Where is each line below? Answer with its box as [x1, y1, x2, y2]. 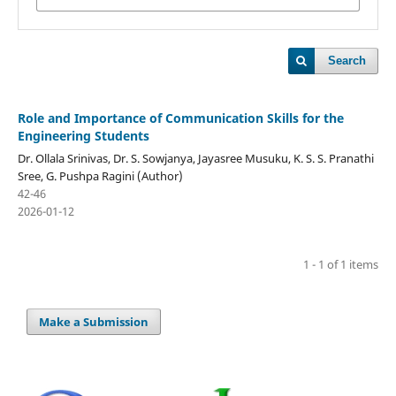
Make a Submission [39, 313, 149, 330]
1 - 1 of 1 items [303, 255, 379, 272]
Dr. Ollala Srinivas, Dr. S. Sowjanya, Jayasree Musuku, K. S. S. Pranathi [17, 149, 374, 166]
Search [328, 54, 367, 67]
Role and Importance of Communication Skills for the [17, 109, 344, 126]
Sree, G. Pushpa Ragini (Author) [17, 167, 183, 184]
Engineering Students [17, 126, 149, 144]
